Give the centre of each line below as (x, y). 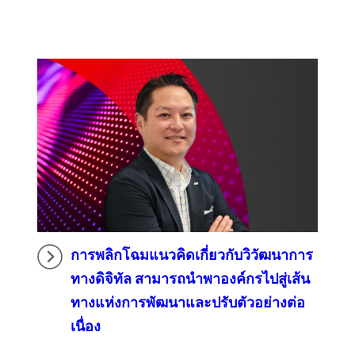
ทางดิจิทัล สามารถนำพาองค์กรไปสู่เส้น (190, 280)
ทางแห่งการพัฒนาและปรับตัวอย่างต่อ (187, 303)
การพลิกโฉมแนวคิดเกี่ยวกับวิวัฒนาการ (191, 256)
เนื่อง (85, 327)
